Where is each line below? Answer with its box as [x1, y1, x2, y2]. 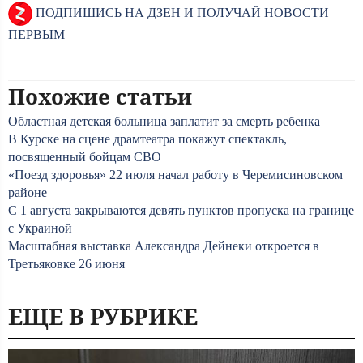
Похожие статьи [8, 82, 192, 111]
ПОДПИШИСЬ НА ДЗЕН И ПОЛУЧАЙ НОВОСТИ [32, 5, 329, 19]
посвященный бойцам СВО [8, 150, 161, 164]
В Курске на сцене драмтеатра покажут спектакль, [8, 132, 287, 146]
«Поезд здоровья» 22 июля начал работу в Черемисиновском [8, 168, 343, 181]
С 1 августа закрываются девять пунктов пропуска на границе [8, 203, 354, 217]
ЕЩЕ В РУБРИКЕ [8, 301, 198, 331]
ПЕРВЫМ [8, 28, 65, 41]
